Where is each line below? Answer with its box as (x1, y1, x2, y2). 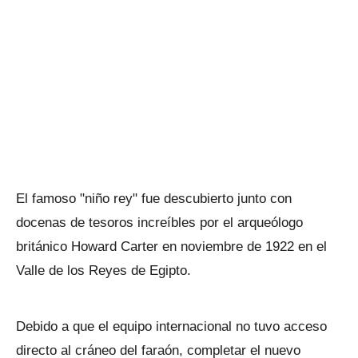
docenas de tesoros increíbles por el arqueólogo (16, 214, 303, 230)
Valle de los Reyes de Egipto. (16, 262, 191, 278)
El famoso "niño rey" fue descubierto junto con (16, 190, 292, 206)
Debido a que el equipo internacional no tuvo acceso (16, 318, 327, 334)
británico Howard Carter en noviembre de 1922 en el (16, 238, 327, 254)
